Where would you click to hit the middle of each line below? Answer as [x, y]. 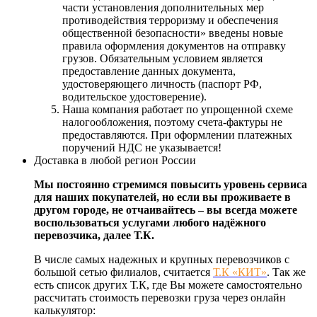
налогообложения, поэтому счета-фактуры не [172, 122]
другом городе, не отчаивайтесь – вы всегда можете [166, 210]
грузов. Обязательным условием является [162, 59]
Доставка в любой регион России [115, 161]
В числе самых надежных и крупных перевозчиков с [162, 260]
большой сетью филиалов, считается [123, 272]
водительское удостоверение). [134, 97]
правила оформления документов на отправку [174, 46]
